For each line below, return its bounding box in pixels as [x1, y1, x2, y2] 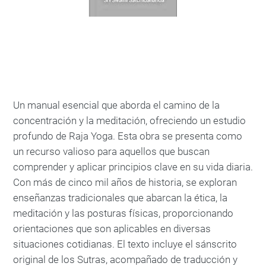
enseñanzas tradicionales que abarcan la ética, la [13, 192, 227, 204]
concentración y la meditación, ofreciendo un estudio [13, 115, 246, 126]
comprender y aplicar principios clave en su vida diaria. [13, 161, 253, 173]
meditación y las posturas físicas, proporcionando [13, 207, 233, 219]
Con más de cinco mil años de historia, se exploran [13, 176, 237, 188]
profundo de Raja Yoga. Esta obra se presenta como [13, 130, 242, 142]
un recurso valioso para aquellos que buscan [13, 145, 210, 157]
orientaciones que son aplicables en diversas [13, 223, 211, 235]
